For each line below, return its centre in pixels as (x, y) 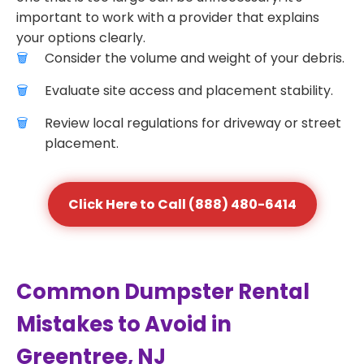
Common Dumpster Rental (163, 292)
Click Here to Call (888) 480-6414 (182, 204)
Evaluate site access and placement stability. (189, 91)
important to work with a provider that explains (168, 17)
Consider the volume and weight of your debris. (195, 58)
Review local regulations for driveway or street (193, 123)
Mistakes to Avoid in (124, 324)
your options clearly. (81, 38)
